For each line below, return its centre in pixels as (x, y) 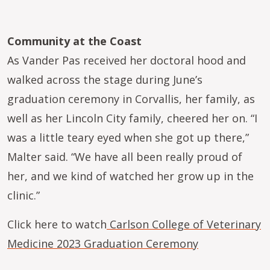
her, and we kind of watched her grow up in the (130, 176)
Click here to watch (57, 224)
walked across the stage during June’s (105, 80)
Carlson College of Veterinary (184, 224)
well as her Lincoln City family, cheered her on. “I (132, 118)
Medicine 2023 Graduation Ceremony (103, 243)
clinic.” (24, 195)
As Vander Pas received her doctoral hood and (127, 60)
